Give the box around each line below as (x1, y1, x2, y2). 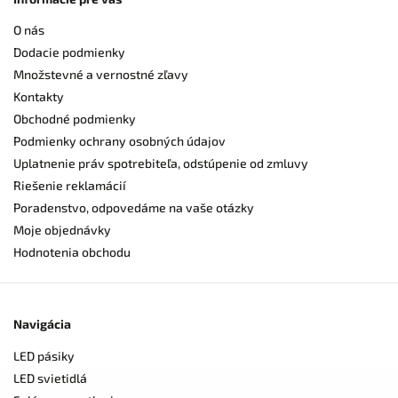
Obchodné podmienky (13, 111, 136, 127)
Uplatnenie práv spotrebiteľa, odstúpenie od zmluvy (13, 155, 308, 171)
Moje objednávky (13, 222, 111, 238)
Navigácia (13, 316, 71, 332)
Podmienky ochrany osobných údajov (13, 133, 226, 149)
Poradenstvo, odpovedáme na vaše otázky (13, 200, 254, 216)
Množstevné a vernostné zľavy (13, 67, 188, 83)
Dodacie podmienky (13, 44, 125, 60)
